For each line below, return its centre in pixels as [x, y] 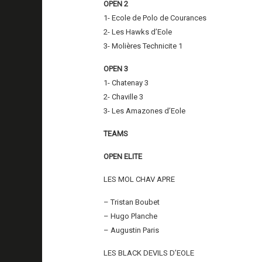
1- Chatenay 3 [126, 82]
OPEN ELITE [123, 156]
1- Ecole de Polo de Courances [155, 18]
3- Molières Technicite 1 [143, 46]
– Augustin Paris [132, 230]
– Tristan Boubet [132, 202]
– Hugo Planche [131, 216]
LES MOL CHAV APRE [139, 179]
